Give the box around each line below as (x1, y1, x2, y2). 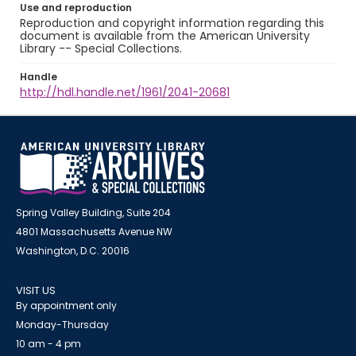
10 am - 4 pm (16, 337, 81, 350)
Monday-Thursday (16, 318, 109, 331)
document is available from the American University (20, 28, 310, 44)
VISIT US (16, 283, 56, 298)
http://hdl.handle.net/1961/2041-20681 (20, 84, 230, 100)
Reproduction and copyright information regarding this (20, 15, 324, 31)
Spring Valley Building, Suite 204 (16, 206, 171, 219)
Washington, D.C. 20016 (16, 244, 130, 257)
